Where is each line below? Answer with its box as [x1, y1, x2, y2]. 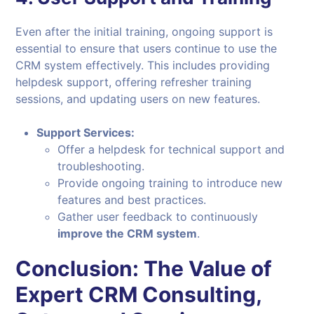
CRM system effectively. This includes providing [15, 58, 271, 73]
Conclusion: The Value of [15, 256, 273, 282]
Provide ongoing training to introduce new [57, 176, 283, 191]
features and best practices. [57, 193, 207, 207]
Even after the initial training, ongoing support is [15, 25, 273, 39]
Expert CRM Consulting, [15, 282, 262, 308]
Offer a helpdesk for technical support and [57, 142, 285, 157]
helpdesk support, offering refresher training [15, 75, 252, 90]
